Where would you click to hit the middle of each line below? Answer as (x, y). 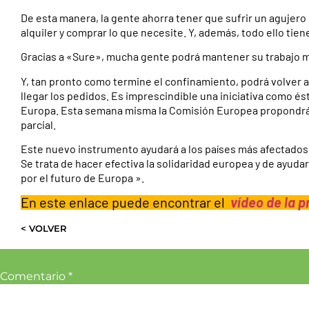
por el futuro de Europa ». (82, 178)
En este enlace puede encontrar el (124, 202)
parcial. (38, 124)
